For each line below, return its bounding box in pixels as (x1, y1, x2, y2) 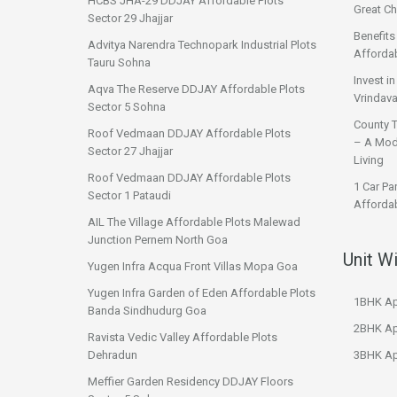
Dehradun (88, 348, 137, 362)
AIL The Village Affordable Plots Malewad (88, 215, 300, 229)
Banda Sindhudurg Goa (88, 304, 206, 317)
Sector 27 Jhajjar (88, 144, 173, 158)
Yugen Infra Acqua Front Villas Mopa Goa (88, 260, 298, 273)
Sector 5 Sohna (88, 100, 166, 113)
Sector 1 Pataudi (88, 189, 171, 202)
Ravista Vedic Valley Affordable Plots (88, 331, 277, 344)
